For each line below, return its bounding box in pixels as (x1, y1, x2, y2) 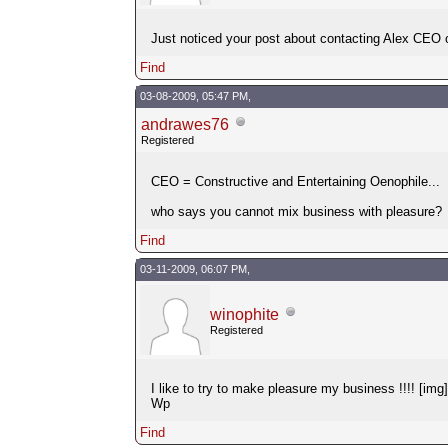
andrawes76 (140, 115, 229, 133)
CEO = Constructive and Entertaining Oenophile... (150, 173, 440, 189)
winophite (209, 305, 279, 323)
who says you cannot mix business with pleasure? (150, 203, 442, 219)
